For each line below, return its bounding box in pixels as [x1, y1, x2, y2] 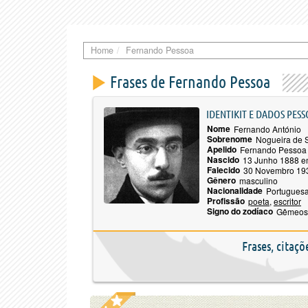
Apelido [207, 143, 236, 155]
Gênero [207, 174, 236, 186]
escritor [274, 195, 301, 207]
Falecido [207, 164, 240, 176]
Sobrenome [207, 133, 252, 145]
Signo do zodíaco [207, 205, 273, 217]
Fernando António [234, 123, 301, 135]
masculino [239, 175, 278, 186]
